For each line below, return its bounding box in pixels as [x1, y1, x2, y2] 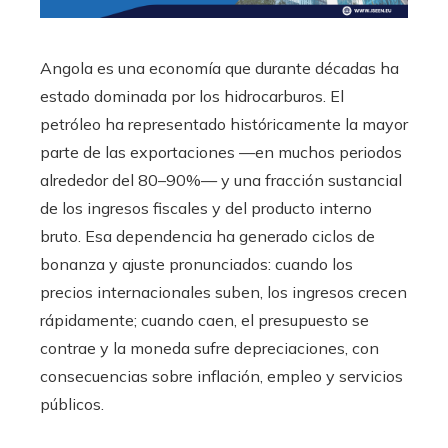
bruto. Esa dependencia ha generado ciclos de [40, 226, 375, 247]
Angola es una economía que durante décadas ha [40, 58, 399, 79]
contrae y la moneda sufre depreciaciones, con [40, 338, 379, 359]
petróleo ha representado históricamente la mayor [40, 114, 408, 135]
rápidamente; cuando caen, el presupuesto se [40, 310, 369, 331]
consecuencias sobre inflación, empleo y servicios [40, 366, 403, 387]
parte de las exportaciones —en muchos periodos [40, 142, 402, 163]
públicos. [40, 394, 104, 415]
